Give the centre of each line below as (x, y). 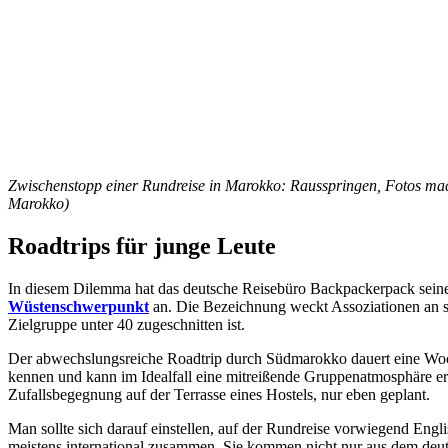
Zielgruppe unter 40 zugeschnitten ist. (126, 325)
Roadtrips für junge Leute (142, 246)
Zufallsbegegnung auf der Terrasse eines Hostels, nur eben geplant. (219, 395)
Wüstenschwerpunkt (78, 307)
